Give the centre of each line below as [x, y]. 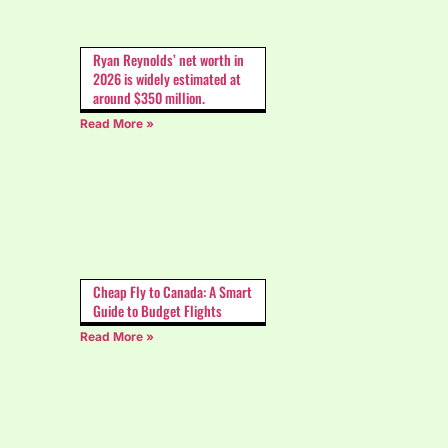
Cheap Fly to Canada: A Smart [172, 291]
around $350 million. [149, 97]
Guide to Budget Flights [157, 310]
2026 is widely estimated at [167, 78]
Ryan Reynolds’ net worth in [168, 59]
